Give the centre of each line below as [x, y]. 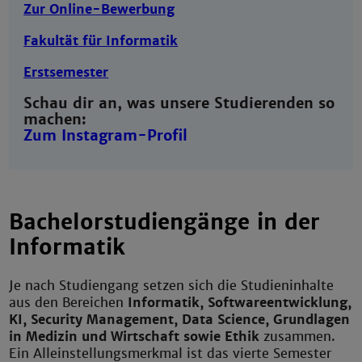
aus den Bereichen [69, 303]
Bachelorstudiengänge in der [165, 222]
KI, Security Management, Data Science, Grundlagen [180, 320]
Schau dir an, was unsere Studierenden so [179, 103]
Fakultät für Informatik [101, 41]
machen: [55, 120]
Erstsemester [66, 73]
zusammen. [300, 337]
